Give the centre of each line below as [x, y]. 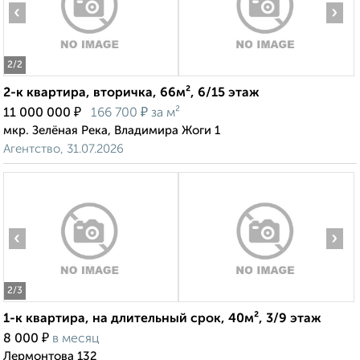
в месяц [76, 340]
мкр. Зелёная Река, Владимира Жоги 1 [112, 131]
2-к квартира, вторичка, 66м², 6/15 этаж [131, 94]
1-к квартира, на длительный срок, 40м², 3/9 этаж [162, 319]
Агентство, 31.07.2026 [63, 149]
